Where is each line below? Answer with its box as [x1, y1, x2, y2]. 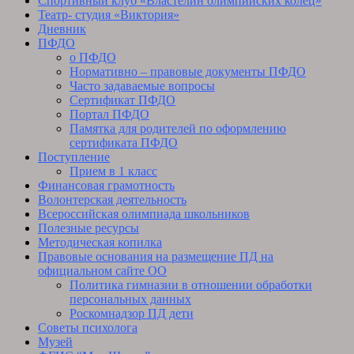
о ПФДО [70, 51, 116, 65]
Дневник [38, 22, 86, 36]
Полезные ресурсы [38, 221, 139, 235]
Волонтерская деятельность [38, 193, 186, 207]
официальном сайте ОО [38, 264, 167, 278]
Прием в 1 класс [70, 164, 157, 179]
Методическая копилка [38, 235, 162, 250]
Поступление [38, 150, 110, 164]
